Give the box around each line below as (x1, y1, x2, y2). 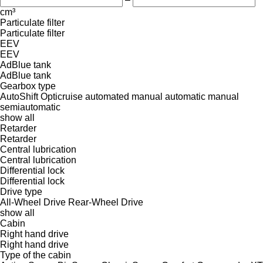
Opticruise (41, 91, 83, 102)
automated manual (85, 91, 163, 102)
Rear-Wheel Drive (68, 197, 143, 207)
